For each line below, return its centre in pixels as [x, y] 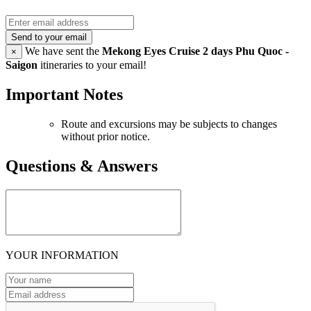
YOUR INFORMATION [62, 255]
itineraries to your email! [92, 65]
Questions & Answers [82, 166]
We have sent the [62, 51]
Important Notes [64, 94]
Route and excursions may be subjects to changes [169, 124]
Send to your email [49, 37]
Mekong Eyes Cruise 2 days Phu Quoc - [195, 51]
